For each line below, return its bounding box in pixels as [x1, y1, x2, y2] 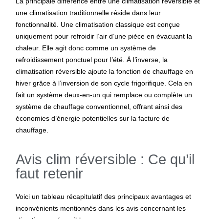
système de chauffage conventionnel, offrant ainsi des [16, 102, 183, 110]
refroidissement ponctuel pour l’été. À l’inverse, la [16, 55, 168, 64]
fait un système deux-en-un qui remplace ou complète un [16, 90, 193, 99]
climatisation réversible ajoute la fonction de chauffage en [16, 67, 194, 75]
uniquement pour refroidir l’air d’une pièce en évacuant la [16, 32, 193, 40]
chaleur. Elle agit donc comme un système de [16, 44, 156, 52]
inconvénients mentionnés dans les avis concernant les [16, 204, 186, 213]
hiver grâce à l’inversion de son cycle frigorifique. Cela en [16, 79, 193, 87]
